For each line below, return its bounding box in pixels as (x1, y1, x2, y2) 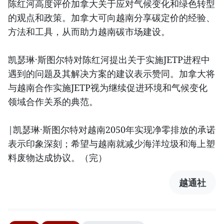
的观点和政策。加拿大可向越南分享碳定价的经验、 (8, 11, 215, 23)
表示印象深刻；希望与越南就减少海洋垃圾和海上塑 (8, 137, 215, 149)
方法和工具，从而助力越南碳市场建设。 (8, 25, 170, 37)
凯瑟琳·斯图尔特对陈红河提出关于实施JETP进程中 (8, 53, 210, 65)
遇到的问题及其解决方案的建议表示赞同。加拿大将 (8, 67, 215, 79)
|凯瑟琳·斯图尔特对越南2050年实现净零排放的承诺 (8, 123, 215, 135)
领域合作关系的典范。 (8, 95, 98, 107)
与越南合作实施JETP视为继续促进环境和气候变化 (8, 81, 207, 93)
